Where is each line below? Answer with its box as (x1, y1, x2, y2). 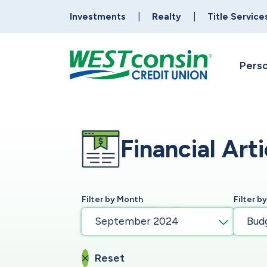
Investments (70, 11, 126, 22)
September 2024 (95, 215, 179, 228)
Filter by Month (82, 194, 143, 204)
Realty (152, 11, 181, 22)
